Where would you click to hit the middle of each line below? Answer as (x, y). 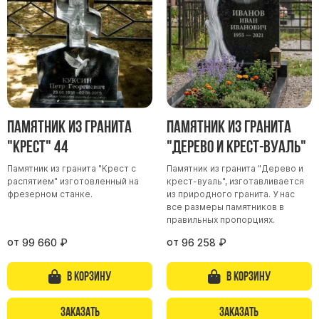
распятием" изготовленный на (73, 181)
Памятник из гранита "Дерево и (235, 168)
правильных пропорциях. (221, 219)
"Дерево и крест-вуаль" (236, 147)
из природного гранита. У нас (230, 194)
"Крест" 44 (38, 147)
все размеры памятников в (225, 206)
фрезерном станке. (50, 194)
